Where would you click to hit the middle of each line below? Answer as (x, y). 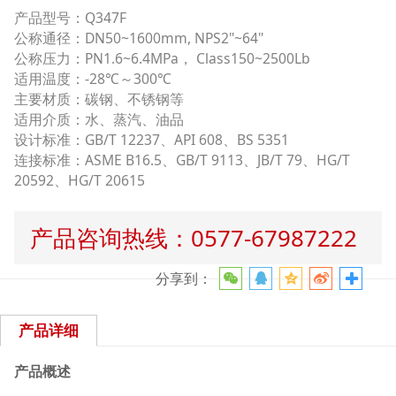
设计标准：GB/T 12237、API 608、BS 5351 (151, 139)
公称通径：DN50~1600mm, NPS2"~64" (138, 38)
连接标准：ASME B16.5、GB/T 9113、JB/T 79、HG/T (182, 160)
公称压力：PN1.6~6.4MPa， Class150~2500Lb (162, 58)
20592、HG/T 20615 (79, 180)
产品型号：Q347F (70, 17)
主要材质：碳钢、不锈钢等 (99, 99)
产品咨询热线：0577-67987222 (193, 238)
